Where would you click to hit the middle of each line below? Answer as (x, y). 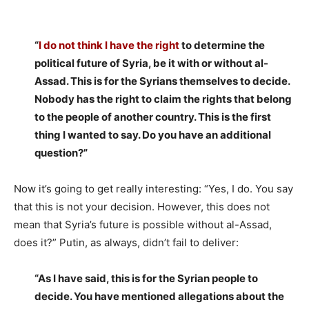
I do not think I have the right (109, 46)
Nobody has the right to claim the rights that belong (163, 99)
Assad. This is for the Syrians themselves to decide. (162, 81)
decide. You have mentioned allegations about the (159, 297)
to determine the (222, 46)
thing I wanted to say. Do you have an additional (153, 135)
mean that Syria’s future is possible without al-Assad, (143, 225)
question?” (61, 153)
